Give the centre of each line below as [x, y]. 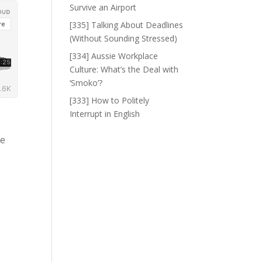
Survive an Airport [103, 7]
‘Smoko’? [86, 83]
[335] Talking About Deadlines [127, 25]
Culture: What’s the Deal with [124, 69]
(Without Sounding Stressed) [124, 38]
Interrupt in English [105, 114]
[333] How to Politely [110, 100]
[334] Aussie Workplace [114, 56]
